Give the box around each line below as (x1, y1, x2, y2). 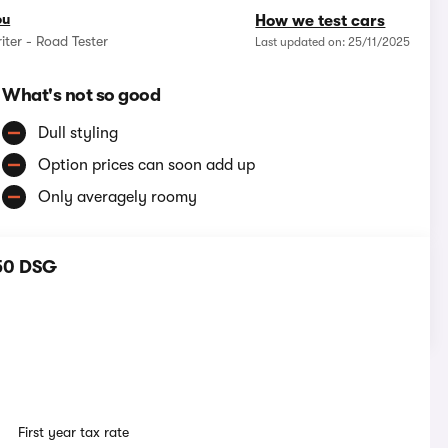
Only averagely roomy (38, 188, 198, 207)
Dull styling (38, 124, 119, 143)
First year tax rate (18, 424, 130, 441)
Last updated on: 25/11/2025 (255, 35, 411, 50)
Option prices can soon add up (38, 156, 256, 175)
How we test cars (255, 12, 386, 31)
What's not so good (2, 85, 161, 106)
